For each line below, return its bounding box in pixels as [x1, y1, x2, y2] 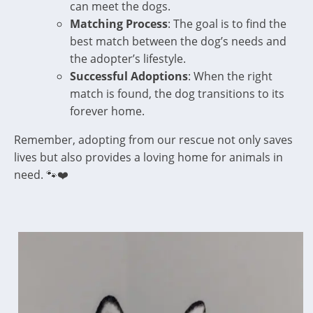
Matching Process [70, 16, 168, 31]
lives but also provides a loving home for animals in [14, 150, 283, 165]
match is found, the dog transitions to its [70, 86, 284, 101]
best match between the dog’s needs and [70, 34, 286, 49]
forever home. [70, 103, 145, 119]
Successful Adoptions [70, 68, 188, 84]
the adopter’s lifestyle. [70, 51, 186, 66]
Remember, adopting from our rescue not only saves [14, 132, 293, 147]
